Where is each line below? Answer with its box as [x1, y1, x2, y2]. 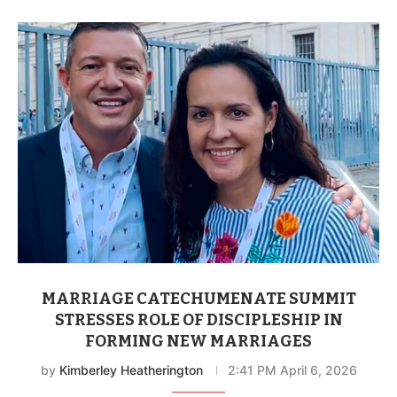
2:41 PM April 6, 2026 [227, 362, 357, 378]
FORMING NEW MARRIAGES [85, 331, 312, 351]
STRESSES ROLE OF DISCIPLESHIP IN [54, 309, 343, 330]
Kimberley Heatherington [58, 362, 203, 378]
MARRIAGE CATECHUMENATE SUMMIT [41, 288, 356, 308]
